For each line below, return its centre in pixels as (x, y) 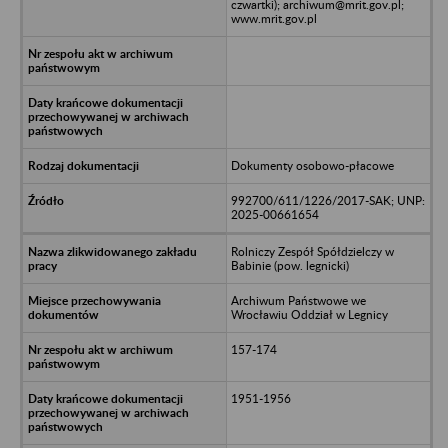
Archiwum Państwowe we (298, 300)
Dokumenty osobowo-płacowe (312, 165)
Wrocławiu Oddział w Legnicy (309, 314)
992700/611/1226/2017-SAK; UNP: (327, 200)
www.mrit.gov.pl (273, 18)
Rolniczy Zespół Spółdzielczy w (312, 251)
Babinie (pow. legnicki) (289, 265)
